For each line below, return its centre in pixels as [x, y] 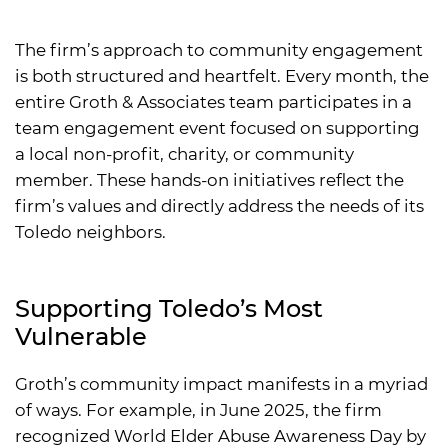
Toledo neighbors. [90, 231]
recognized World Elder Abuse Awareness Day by [220, 435]
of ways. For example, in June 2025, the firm [198, 409]
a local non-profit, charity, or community [184, 153]
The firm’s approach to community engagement [219, 49]
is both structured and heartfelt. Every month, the [222, 75]
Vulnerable [81, 336]
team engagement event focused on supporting [217, 127]
